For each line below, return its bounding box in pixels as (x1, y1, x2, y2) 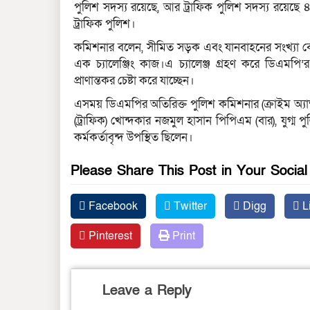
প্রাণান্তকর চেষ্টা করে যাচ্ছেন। (74, 72, 194, 89)
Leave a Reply (102, 281, 192, 300)
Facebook (86, 198, 138, 214)
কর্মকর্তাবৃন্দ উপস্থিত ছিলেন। (74, 129, 193, 145)
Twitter (171, 198, 207, 214)
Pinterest (86, 228, 132, 244)
